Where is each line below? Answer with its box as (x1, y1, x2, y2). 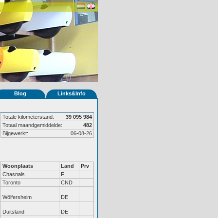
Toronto (2, 180, 20, 185)
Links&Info (57, 91, 86, 96)
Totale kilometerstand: (2, 114, 54, 120)
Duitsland (2, 209, 24, 215)
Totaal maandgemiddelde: (2, 122, 62, 128)
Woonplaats (2, 163, 33, 169)
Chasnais (2, 171, 25, 177)
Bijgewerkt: (2, 130, 28, 136)
